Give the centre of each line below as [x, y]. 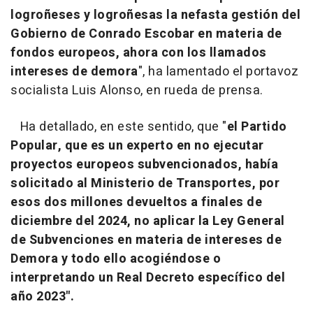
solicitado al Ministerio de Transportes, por [145, 184]
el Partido [257, 127]
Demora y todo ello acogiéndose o [116, 259]
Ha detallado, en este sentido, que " [119, 127]
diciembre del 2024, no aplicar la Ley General [148, 221]
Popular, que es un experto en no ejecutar [137, 146]
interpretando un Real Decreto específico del [148, 278]
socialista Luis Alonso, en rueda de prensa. [137, 91]
